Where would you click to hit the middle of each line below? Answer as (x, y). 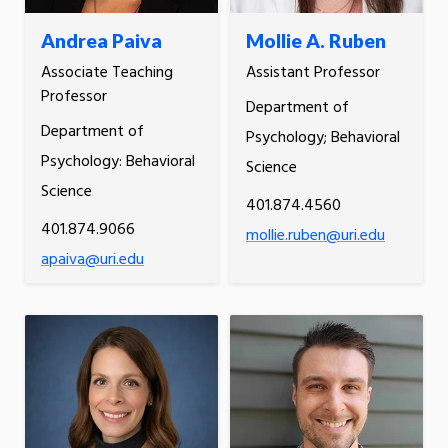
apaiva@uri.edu (92, 260)
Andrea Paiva (101, 41)
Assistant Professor (312, 73)
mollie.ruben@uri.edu (315, 236)
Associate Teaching (107, 73)
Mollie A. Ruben (315, 41)
